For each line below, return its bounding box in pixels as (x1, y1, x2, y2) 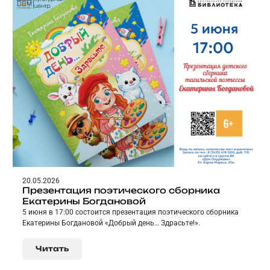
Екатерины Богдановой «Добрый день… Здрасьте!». (22, 219, 200, 228)
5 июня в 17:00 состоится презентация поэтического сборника (22, 208, 239, 217)
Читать (36, 244, 69, 254)
